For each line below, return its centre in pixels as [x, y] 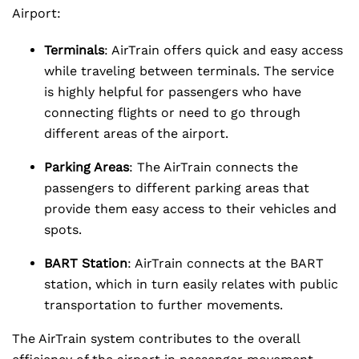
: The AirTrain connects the [214, 167]
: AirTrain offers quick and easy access [224, 50]
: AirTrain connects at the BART [226, 263]
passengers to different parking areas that [177, 188]
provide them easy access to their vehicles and [190, 209]
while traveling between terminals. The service [189, 71]
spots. [63, 230]
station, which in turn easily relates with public [191, 284]
